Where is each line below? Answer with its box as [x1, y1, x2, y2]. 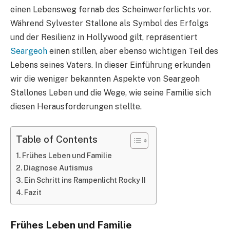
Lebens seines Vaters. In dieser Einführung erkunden [10, 60, 210, 70]
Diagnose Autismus [23, 163, 93, 172]
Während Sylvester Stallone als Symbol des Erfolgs [10, 18, 208, 29]
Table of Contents [16, 133, 98, 145]
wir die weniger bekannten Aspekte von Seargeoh [10, 74, 200, 84]
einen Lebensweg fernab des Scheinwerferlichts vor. [10, 5, 211, 15]
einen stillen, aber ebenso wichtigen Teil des [47, 46, 218, 56]
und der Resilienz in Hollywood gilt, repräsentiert [10, 32, 198, 43]
